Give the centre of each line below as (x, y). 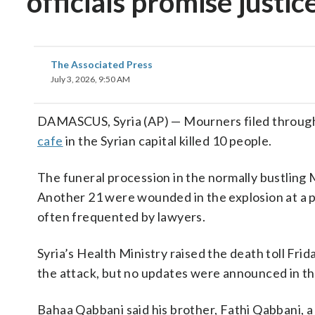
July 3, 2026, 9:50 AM (90, 79)
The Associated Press (102, 64)
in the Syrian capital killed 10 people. (167, 141)
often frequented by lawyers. (122, 217)
